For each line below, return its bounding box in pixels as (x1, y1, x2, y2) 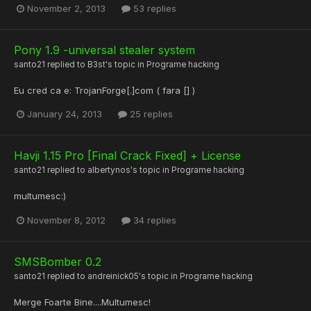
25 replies (127, 108, 173, 120)
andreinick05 (87, 271, 139, 281)
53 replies (131, 3, 176, 15)
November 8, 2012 (27, 214, 106, 226)
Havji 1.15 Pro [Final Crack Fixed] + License (14, 149, 241, 163)
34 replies (131, 214, 176, 226)
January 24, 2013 (27, 108, 102, 120)
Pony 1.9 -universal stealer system (14, 43, 195, 58)
